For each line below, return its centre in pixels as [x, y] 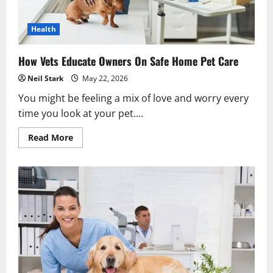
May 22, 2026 [104, 78]
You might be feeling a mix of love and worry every [133, 98]
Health [44, 29]
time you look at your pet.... [81, 113]
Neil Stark [45, 78]
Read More [51, 137]
